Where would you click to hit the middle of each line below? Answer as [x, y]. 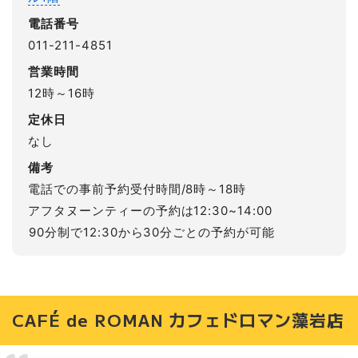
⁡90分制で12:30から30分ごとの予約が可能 [152, 232]
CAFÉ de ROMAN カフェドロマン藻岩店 [179, 320]
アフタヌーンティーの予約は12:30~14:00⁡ [151, 210]
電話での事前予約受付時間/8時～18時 [137, 189]
